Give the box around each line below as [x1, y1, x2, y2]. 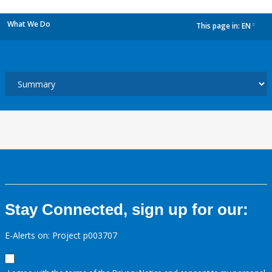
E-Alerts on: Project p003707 [5, 229, 117, 241]
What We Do [7, 19, 50, 29]
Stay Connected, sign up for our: [5, 200, 248, 219]
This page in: [196, 21, 242, 32]
